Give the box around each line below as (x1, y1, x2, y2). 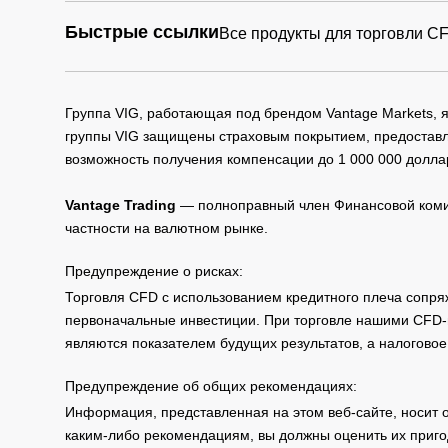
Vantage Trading (65, 196, 176, 213)
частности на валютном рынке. (65, 219, 268, 236)
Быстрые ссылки (65, 21, 219, 42)
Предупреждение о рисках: (65, 262, 243, 279)
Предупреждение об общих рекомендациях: (65, 377, 357, 394)
